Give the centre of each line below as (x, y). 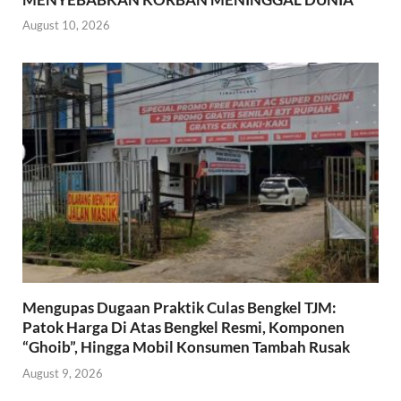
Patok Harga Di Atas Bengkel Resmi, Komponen (183, 328)
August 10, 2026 (66, 26)
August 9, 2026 (63, 373)
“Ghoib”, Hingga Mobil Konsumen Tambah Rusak (186, 347)
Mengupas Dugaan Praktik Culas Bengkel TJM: (179, 308)
